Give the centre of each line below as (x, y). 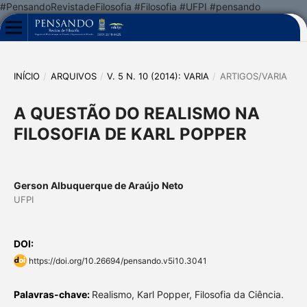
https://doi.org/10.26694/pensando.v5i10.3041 (118, 261)
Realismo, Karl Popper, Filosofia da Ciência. (187, 295)
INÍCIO (26, 76)
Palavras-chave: (52, 295)
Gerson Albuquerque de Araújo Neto (98, 185)
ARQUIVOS (73, 76)
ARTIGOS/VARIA (253, 76)
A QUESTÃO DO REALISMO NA (136, 113)
